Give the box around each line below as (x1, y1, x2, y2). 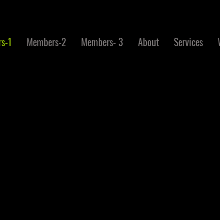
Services (173, 34, 203, 49)
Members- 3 (81, 34, 123, 49)
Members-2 (26, 34, 66, 49)
